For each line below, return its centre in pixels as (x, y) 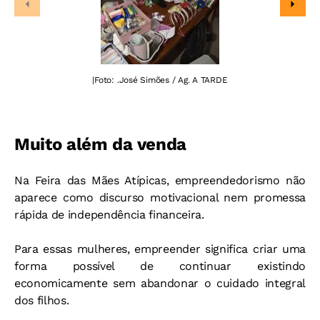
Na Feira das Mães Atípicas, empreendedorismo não (160, 181)
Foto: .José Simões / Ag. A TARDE (161, 80)
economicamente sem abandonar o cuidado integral (160, 284)
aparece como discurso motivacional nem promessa (160, 198)
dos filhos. (42, 301)
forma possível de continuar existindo (160, 266)
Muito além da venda (100, 145)
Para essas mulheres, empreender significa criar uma (160, 249)
